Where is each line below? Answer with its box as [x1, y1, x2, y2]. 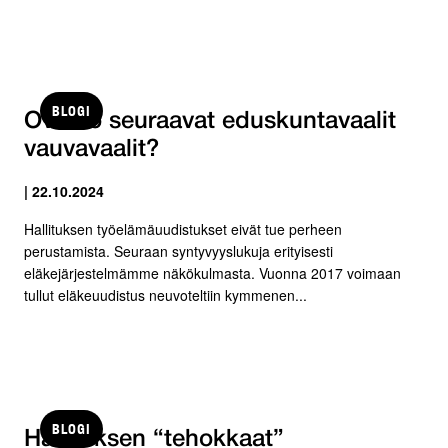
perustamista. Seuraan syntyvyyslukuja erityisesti [24, 240, 333, 261]
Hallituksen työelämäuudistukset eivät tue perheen [24, 218, 342, 239]
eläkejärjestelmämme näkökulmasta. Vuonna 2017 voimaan [24, 262, 401, 283]
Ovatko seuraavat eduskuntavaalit [24, 110, 396, 133]
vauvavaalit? [24, 138, 159, 161]
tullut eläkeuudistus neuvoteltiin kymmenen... [24, 284, 307, 305]
